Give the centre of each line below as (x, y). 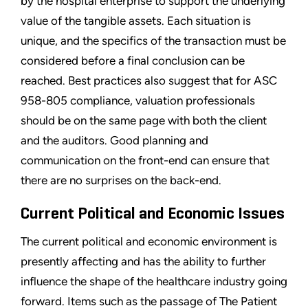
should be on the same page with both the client (144, 121)
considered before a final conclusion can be (133, 61)
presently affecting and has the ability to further (143, 262)
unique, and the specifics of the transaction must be (153, 41)
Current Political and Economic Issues (153, 214)
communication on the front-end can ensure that (145, 161)
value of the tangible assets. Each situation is (136, 21)
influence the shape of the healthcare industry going (154, 282)
